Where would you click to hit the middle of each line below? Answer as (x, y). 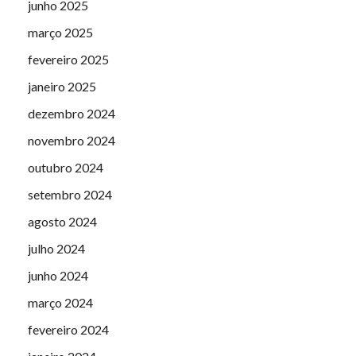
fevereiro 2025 (68, 59)
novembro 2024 (72, 140)
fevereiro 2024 (68, 329)
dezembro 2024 (72, 113)
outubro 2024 (66, 167)
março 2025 (60, 32)
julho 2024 (56, 248)
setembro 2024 (70, 194)
